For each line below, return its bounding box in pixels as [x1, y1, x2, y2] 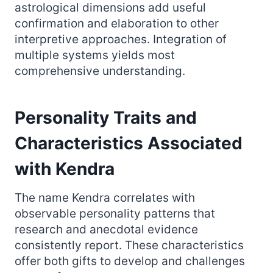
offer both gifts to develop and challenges [15, 253, 245, 268]
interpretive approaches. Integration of [15, 32, 227, 46]
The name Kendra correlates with [15, 190, 195, 205]
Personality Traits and [15, 107, 197, 128]
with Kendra [15, 158, 115, 179]
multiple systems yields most [15, 48, 175, 62]
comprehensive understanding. [15, 63, 185, 78]
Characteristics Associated [15, 132, 243, 154]
